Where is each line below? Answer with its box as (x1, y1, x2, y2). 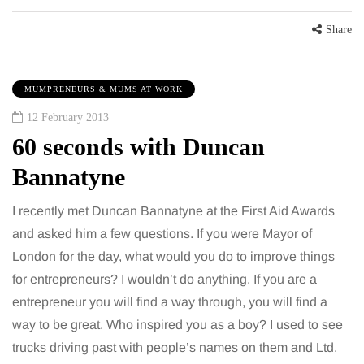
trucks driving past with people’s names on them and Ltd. (12, 340, 337, 355)
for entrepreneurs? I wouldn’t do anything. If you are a (12, 272, 317, 287)
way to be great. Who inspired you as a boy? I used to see (12, 318, 343, 332)
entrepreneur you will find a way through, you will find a (12, 295, 327, 310)
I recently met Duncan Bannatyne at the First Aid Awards (12, 204, 335, 219)
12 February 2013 (27, 111, 109, 124)
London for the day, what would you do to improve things (12, 249, 335, 264)
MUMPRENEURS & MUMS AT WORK (24, 84, 183, 94)
